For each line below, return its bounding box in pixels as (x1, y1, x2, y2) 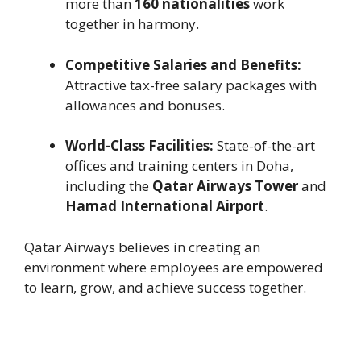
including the (65, 176, 152, 196)
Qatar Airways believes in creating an (24, 237, 260, 256)
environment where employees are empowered (24, 257, 323, 276)
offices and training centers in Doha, (65, 156, 293, 176)
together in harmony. (65, 15, 199, 34)
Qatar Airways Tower (152, 176, 298, 196)
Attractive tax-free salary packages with (65, 75, 317, 94)
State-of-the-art (214, 136, 315, 156)
